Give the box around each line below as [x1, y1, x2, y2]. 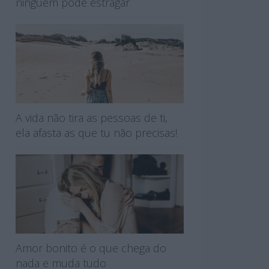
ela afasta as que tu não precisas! [16, 125, 177, 140]
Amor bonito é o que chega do [16, 240, 166, 255]
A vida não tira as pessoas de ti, [16, 110, 168, 125]
